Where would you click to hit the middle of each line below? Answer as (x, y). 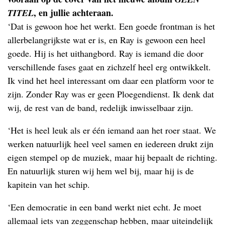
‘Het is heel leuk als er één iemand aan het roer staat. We (112, 130)
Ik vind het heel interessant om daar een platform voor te (111, 80)
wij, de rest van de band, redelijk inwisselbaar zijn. (100, 107)
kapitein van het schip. (49, 184)
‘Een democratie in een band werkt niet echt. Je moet (104, 207)
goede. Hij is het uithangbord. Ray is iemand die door (105, 53)
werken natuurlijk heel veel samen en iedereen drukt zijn (110, 143)
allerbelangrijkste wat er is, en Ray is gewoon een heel (106, 39)
